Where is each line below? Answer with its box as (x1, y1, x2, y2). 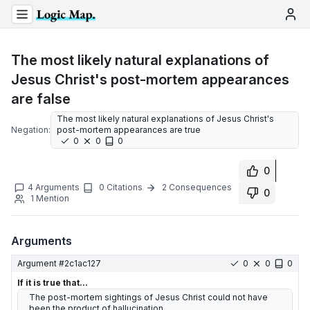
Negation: (11, 125, 51, 135)
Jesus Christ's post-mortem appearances (11, 71, 289, 88)
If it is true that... (17, 277, 88, 288)
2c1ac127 (64, 258, 101, 268)
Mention (36, 193, 69, 203)
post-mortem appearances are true (57, 125, 201, 135)
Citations (107, 182, 143, 192)
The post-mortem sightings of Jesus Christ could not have (29, 292, 268, 302)
